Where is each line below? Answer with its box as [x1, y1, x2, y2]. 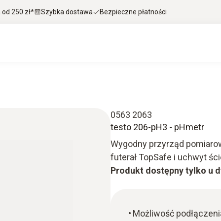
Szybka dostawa [41, 7, 93, 16]
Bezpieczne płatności [100, 7, 167, 16]
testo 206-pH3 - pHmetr [110, 122, 204, 132]
